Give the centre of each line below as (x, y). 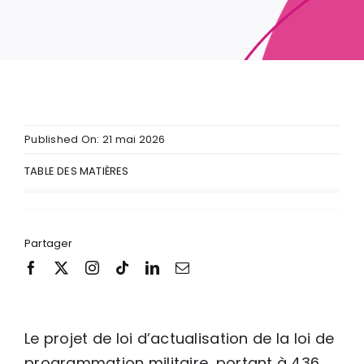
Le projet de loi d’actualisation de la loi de (180, 338)
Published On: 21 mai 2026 (95, 139)
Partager (49, 243)
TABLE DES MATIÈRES (77, 171)
